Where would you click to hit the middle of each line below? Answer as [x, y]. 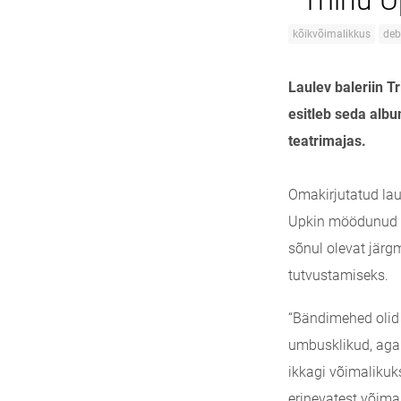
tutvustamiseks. [338, 275]
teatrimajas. [327, 141]
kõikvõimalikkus [332, 34]
